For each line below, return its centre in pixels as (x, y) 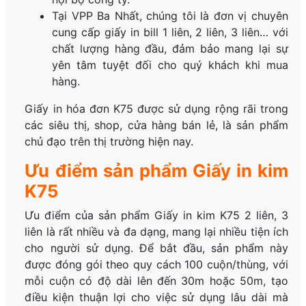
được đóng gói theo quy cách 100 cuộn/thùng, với (156, 265)
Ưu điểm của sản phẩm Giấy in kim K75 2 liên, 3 (156, 215)
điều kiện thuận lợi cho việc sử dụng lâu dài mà (156, 297)
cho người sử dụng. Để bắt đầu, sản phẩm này (156, 248)
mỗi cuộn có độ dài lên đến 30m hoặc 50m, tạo (156, 281)
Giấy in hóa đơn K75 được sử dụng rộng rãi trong (156, 109)
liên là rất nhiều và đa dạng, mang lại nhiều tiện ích (156, 232)
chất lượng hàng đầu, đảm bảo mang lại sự (170, 49)
